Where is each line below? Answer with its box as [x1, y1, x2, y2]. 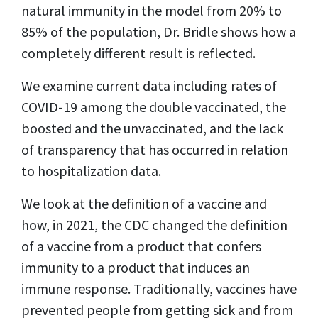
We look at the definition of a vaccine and [21, 194, 267, 212]
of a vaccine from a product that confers [21, 236, 261, 255]
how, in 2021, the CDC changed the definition [21, 215, 287, 234]
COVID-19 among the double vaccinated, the [21, 97, 286, 116]
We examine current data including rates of [21, 76, 277, 94]
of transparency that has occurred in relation [21, 140, 288, 158]
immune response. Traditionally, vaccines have [21, 279, 297, 297]
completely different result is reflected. [21, 43, 256, 62]
